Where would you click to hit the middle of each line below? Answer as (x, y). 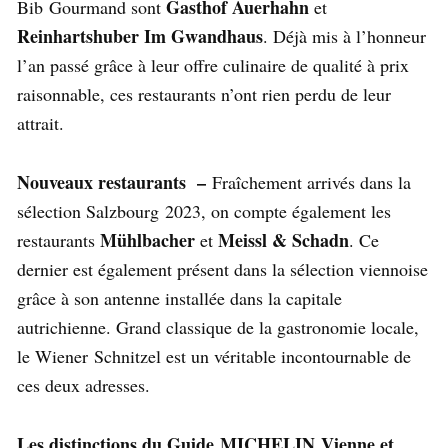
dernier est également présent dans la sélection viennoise (222, 269)
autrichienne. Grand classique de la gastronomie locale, (218, 327)
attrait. (40, 123)
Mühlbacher (150, 240)
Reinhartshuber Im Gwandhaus (140, 36)
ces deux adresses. (83, 385)
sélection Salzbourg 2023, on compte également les (204, 211)
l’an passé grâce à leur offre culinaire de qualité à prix (213, 65)
